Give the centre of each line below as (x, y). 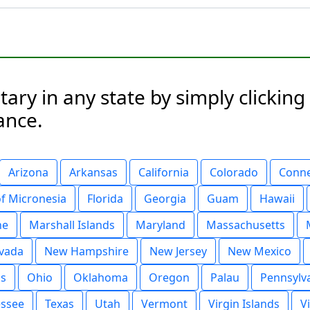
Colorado (234, 172)
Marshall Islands (72, 225)
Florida (105, 199)
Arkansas (93, 172)
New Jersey (178, 251)
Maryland (161, 225)
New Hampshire (86, 251)
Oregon (169, 277)
